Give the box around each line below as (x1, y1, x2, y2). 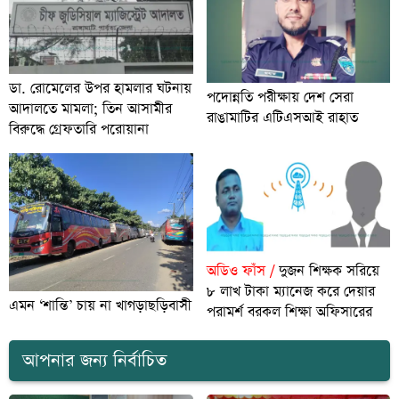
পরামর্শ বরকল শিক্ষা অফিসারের (206, 302, 372, 323)
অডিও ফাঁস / (206, 261, 274, 282)
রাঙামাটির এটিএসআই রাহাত (206, 108, 358, 129)
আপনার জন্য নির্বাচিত (22, 348, 167, 374)
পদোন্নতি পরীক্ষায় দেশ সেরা (206, 87, 354, 109)
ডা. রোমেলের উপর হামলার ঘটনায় (9, 78, 191, 100)
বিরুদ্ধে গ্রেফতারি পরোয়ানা (9, 119, 149, 141)
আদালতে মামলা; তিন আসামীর (9, 99, 172, 120)
